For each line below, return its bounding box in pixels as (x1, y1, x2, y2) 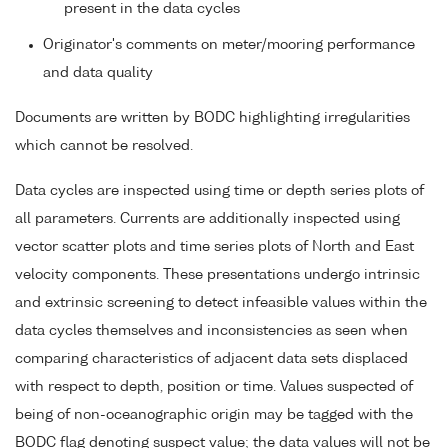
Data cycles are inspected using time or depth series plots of (15, 183, 424, 198)
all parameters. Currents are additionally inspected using (15, 211, 400, 226)
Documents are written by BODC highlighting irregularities (15, 110, 410, 125)
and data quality (43, 66, 153, 81)
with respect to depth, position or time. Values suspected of (15, 379, 413, 394)
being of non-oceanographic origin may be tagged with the (15, 407, 413, 422)
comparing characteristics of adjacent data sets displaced (15, 351, 408, 366)
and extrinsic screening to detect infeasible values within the (15, 295, 427, 310)
